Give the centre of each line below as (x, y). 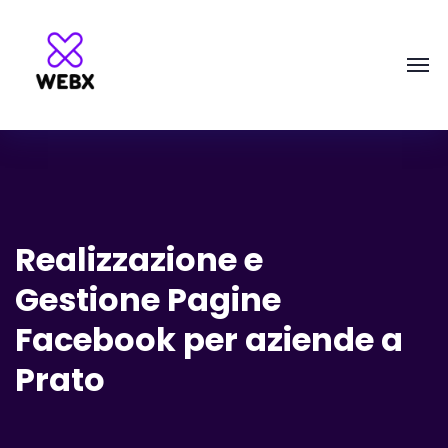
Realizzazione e (139, 259)
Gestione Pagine (148, 299)
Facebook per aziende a (209, 339)
